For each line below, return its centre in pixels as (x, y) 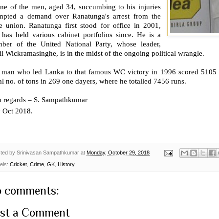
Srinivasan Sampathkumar (48, 152)
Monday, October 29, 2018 (118, 152)
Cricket (18, 164)
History (66, 164)
